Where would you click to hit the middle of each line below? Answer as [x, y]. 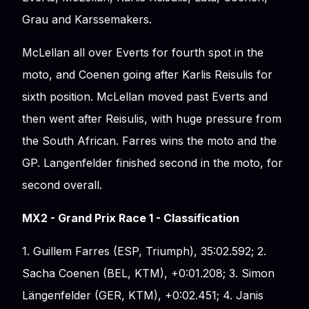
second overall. [62, 185]
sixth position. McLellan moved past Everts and [145, 96]
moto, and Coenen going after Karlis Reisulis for [147, 74]
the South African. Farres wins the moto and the [149, 140]
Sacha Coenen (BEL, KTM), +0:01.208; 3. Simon [148, 273]
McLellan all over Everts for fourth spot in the [143, 52]
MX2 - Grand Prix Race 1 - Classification [131, 218]
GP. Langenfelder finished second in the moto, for [152, 162]
